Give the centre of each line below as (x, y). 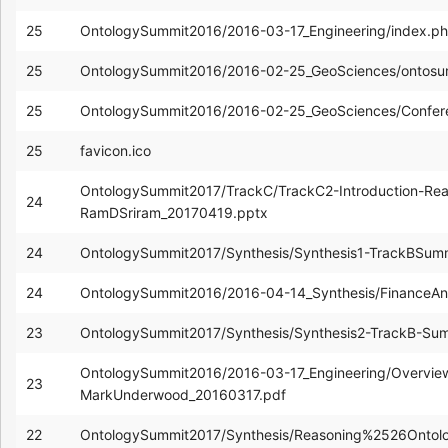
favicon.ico (115, 150)
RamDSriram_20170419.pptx (174, 212)
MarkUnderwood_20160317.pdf (183, 394)
